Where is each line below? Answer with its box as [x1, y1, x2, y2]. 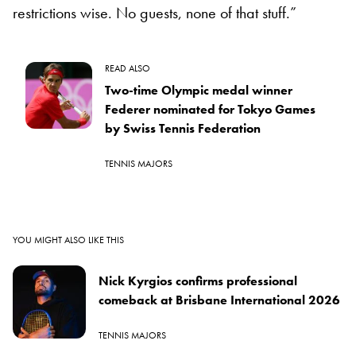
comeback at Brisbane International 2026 [99, 291, 340, 308]
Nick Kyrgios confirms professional [99, 272, 297, 289]
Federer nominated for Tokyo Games [105, 100, 315, 118]
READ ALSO [105, 61, 150, 75]
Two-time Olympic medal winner [105, 81, 292, 99]
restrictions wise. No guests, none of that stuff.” [13, 2, 296, 23]
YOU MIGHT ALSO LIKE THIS [13, 233, 124, 246]
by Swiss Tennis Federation [105, 119, 261, 137]
